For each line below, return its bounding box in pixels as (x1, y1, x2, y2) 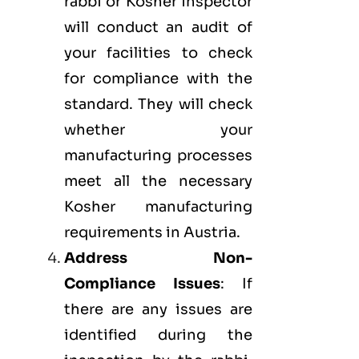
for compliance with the (64, 70, 252, 88)
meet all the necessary (64, 172, 252, 191)
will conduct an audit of (64, 18, 252, 37)
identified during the (64, 326, 252, 345)
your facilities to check (64, 44, 252, 63)
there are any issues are (64, 301, 252, 319)
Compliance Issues (64, 275, 220, 293)
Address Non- (64, 249, 252, 268)
